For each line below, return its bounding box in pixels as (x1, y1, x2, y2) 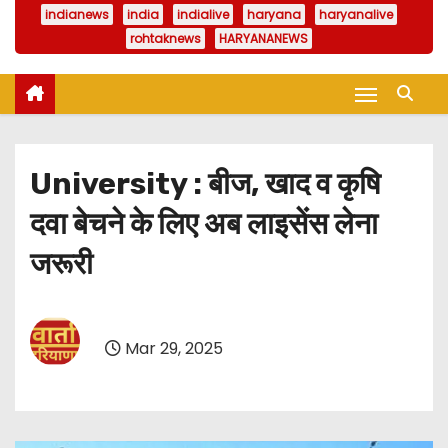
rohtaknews (130, 30, 201, 48)
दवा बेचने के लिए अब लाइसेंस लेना (30, 206, 378, 243)
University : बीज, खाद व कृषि (30, 166, 380, 203)
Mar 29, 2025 (121, 336, 223, 360)
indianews (45, 6, 109, 24)
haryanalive (319, 6, 393, 24)
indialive (177, 6, 229, 24)
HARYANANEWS (219, 30, 308, 48)
